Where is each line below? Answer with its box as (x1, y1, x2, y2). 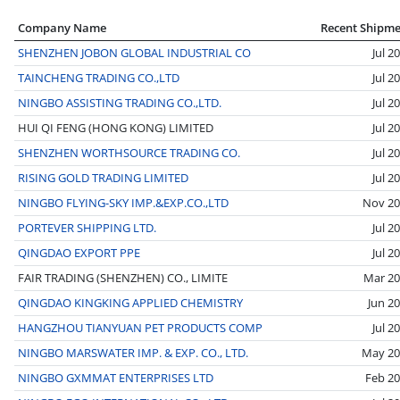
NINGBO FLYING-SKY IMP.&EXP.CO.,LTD (18, 194, 229, 211)
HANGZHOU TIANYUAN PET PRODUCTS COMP (18, 319, 262, 336)
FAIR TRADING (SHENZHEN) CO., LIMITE (18, 269, 228, 286)
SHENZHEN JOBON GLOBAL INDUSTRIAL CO (18, 44, 251, 61)
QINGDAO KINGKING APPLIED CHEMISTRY (18, 294, 243, 311)
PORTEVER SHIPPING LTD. (18, 219, 156, 236)
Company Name (18, 19, 106, 36)
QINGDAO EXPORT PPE (18, 244, 140, 261)
